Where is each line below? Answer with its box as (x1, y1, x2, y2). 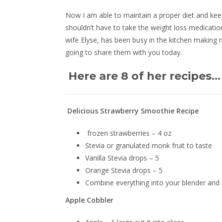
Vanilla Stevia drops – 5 (85, 153, 159, 163)
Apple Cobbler (65, 195, 113, 205)
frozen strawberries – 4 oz (87, 128, 171, 138)
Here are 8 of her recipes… (68, 69, 221, 83)
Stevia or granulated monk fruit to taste (85, 141, 212, 150)
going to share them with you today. (65, 48, 182, 57)
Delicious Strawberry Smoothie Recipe (67, 106, 199, 115)
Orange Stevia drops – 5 (85, 166, 163, 175)
